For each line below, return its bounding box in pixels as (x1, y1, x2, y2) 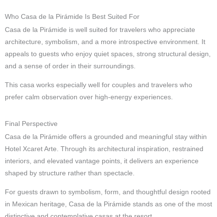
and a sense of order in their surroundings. (5, 62, 136, 70)
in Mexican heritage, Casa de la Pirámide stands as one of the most (5, 200, 212, 208)
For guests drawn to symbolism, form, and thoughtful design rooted (5, 188, 211, 196)
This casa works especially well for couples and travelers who (5, 81, 192, 89)
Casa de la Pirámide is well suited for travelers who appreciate (5, 26, 195, 34)
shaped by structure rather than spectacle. (5, 170, 135, 177)
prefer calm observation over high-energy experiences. (5, 93, 173, 101)
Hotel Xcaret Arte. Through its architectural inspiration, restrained (5, 145, 203, 153)
